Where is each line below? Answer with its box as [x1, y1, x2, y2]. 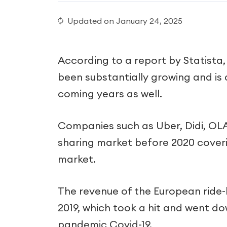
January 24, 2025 [116, 16, 182, 26]
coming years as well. [58, 87, 162, 100]
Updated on [67, 16, 116, 26]
